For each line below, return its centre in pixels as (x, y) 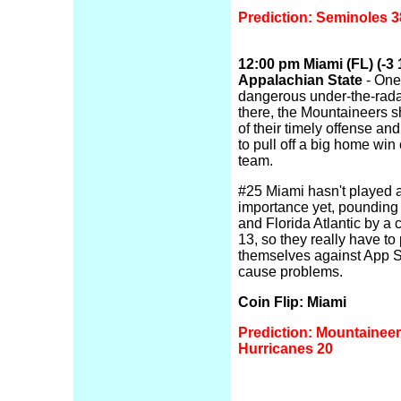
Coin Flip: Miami (292, 302)
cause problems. (290, 272)
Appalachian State (300, 80)
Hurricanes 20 (286, 349)
